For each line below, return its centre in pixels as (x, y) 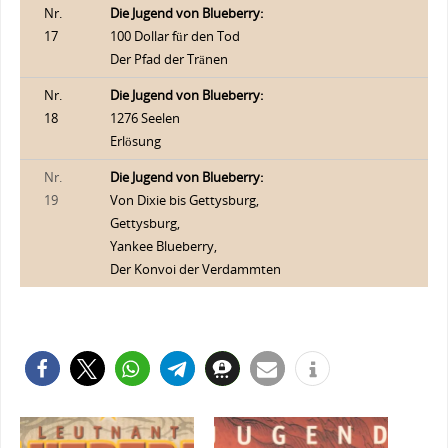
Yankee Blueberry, (163, 246)
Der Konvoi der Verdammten (195, 269)
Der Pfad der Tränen (168, 59)
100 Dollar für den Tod (174, 36)
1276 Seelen (144, 118)
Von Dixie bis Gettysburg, (184, 200)
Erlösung (135, 141)
